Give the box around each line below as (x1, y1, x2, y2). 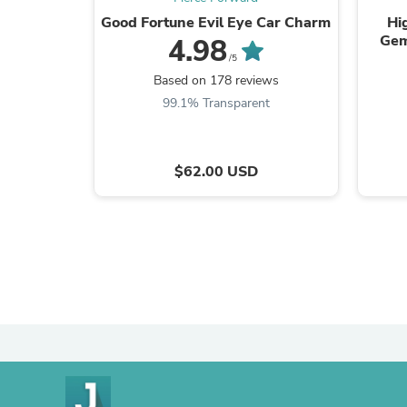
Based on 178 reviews (153, 71, 279, 89)
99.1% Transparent (162, 94, 270, 112)
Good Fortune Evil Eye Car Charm (101, 12, 332, 33)
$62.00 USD (174, 161, 258, 182)
